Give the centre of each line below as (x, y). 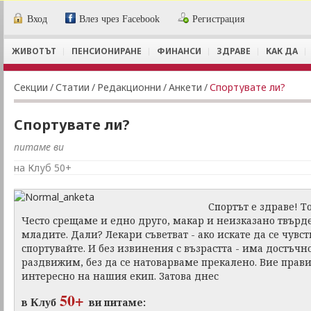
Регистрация (219, 19)
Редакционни (129, 87)
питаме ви (39, 147)
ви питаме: (117, 302)
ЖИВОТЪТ (34, 51)
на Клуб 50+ (43, 168)
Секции (31, 87)
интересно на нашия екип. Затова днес (120, 276)
